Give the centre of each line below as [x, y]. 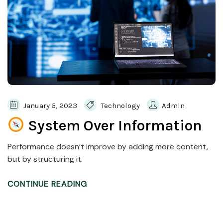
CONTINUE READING [47, 184]
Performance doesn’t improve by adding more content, [108, 146]
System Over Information [113, 125]
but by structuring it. [45, 159]
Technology [120, 105]
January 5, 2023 [49, 105]
